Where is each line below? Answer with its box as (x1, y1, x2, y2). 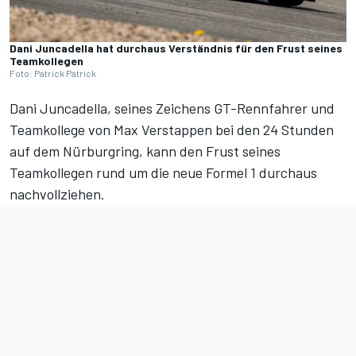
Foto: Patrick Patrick (10, 68, 96, 79)
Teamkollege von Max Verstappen (10, 121, 215, 139)
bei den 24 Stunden (215, 121, 334, 139)
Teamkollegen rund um (10, 164, 151, 182)
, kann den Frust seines (139, 142, 281, 161)
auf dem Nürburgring (10, 142, 139, 161)
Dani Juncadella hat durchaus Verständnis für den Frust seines (10, 41, 342, 56)
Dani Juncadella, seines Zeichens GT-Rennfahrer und (10, 99, 335, 118)
